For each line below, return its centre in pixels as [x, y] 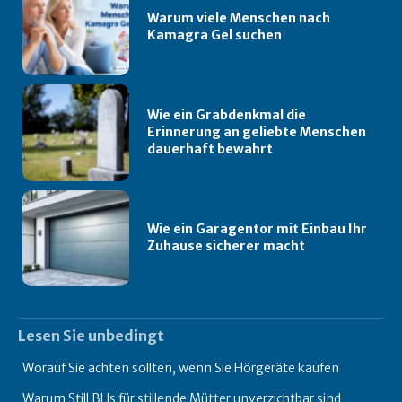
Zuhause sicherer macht [227, 246]
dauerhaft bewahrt [210, 149]
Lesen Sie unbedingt [91, 336]
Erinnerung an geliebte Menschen [257, 132]
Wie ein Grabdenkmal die [227, 115]
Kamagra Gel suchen [215, 35]
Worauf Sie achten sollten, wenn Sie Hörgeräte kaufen [181, 368]
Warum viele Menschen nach [239, 18]
